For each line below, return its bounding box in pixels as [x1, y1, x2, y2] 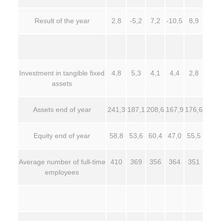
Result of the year [34, 17, 90, 25]
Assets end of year [33, 106, 91, 113]
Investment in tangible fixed [19, 69, 105, 77]
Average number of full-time [18, 158, 106, 166]
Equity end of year [34, 132, 90, 140]
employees [45, 168, 79, 176]
